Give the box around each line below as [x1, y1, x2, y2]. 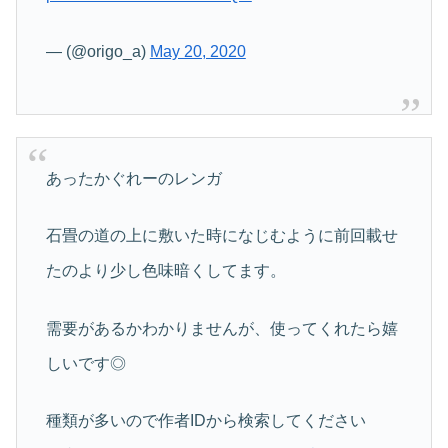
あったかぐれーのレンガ [45, 169, 222, 187]
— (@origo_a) [45, 43, 150, 61]
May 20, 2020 [149, 43, 246, 61]
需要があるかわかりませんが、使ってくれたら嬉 [45, 319, 398, 337]
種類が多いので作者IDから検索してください [45, 411, 366, 429]
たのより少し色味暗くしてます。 [45, 262, 286, 280]
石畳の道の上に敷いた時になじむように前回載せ [45, 227, 398, 245]
